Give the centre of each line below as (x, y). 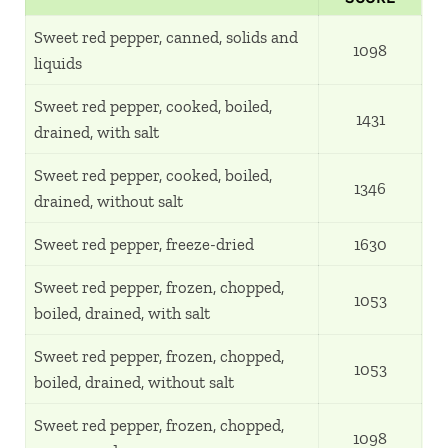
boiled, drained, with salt (122, 313)
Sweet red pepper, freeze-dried (144, 244)
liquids (58, 63)
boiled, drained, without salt (134, 382)
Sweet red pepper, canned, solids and (166, 37)
